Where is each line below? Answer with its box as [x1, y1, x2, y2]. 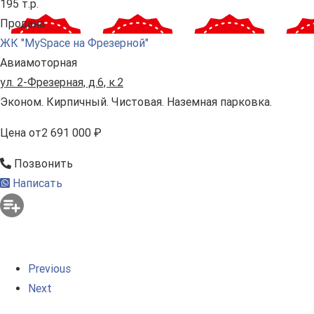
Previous [28, 262, 71, 276]
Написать [10, 177, 62, 191]
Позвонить [11, 157, 73, 171]
